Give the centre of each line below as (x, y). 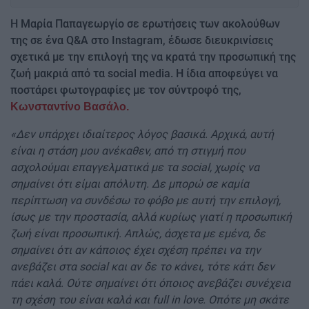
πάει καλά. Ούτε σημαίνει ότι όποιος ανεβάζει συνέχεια (150, 283)
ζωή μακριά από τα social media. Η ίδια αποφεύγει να (144, 74)
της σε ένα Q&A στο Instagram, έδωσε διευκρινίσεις (142, 41)
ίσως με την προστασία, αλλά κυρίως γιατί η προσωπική (151, 217)
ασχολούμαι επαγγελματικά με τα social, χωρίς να (135, 168)
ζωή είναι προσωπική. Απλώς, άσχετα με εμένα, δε (138, 234)
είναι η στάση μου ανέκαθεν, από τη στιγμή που (128, 151)
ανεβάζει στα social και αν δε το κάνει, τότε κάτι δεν (142, 267)
